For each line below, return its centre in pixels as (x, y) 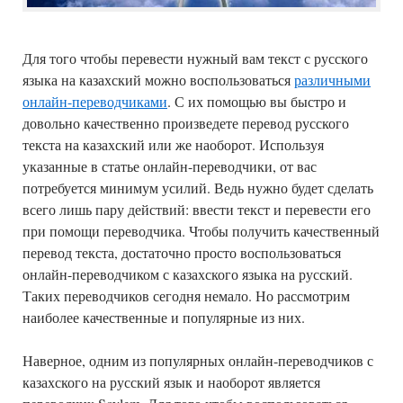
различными (332, 79)
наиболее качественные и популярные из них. (164, 317)
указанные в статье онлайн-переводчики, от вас (170, 166)
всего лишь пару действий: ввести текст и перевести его (197, 209)
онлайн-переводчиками (95, 101)
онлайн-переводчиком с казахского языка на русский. (188, 273)
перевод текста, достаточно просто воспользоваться (182, 252)
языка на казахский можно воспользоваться (158, 79)
